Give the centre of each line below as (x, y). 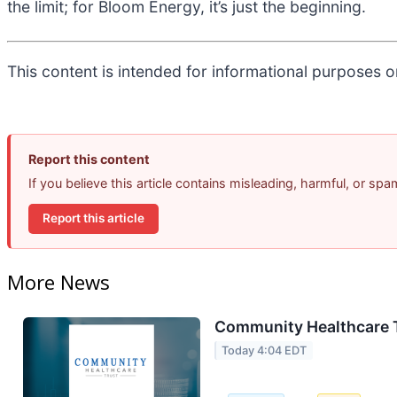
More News (58, 281)
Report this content (89, 159)
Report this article (93, 218)
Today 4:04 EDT (265, 350)
